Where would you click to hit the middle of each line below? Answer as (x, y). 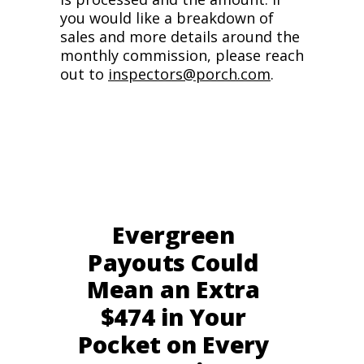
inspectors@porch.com (189, 74)
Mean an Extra (173, 289)
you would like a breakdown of (167, 18)
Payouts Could (173, 262)
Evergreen (173, 235)
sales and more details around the (180, 37)
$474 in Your (173, 317)
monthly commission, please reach (182, 55)
